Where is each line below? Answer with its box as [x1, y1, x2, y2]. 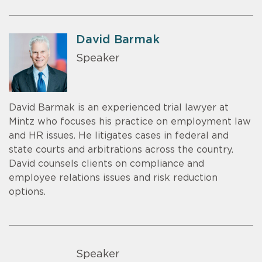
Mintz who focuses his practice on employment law [9, 116, 251, 126]
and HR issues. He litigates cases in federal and [9, 130, 229, 140]
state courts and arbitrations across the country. [9, 144, 233, 154]
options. [9, 187, 46, 196]
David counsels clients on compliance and [9, 158, 204, 168]
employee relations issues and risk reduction [9, 173, 218, 182]
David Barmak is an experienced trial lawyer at [9, 102, 229, 112]
